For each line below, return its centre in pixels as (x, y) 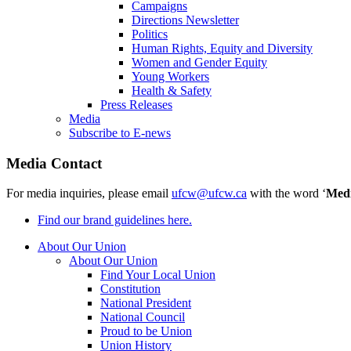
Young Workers (170, 77)
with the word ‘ (286, 194)
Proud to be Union (146, 331)
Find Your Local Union (158, 275)
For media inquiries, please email (89, 194)
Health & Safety (172, 91)
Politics (150, 34)
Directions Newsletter (185, 20)
